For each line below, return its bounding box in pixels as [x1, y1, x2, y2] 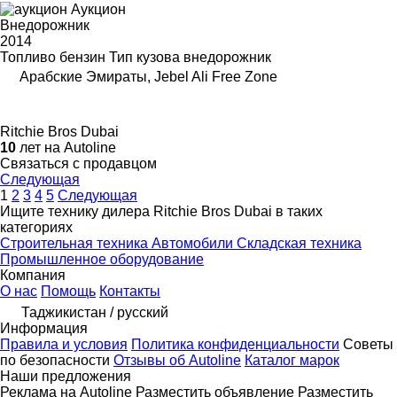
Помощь [41, 284, 96, 300]
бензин [59, 50, 105, 66]
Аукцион [71, 2, 126, 18]
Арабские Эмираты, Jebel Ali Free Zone [19, 69, 277, 85]
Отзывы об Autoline [113, 353, 241, 369]
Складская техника [237, 236, 362, 252]
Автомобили [152, 236, 237, 252]
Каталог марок [245, 353, 339, 369]
